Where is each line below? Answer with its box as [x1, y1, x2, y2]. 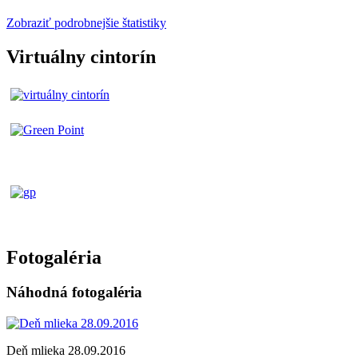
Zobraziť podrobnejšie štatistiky [6, 15, 166, 30]
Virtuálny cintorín [6, 46, 156, 67]
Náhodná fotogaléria [6, 284, 142, 301]
